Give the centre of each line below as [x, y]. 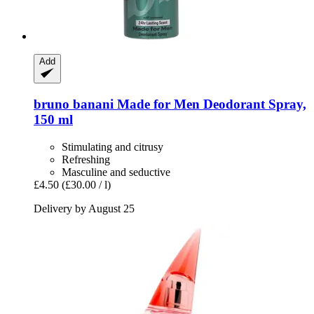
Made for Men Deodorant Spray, [210, 104]
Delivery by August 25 [84, 208]
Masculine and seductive [116, 172]
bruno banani [74, 104]
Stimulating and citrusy [112, 146]
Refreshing [86, 159]
